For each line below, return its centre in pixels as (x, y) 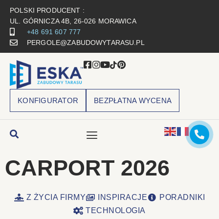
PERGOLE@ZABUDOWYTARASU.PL (86, 43)
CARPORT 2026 (87, 168)
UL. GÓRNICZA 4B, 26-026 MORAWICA (73, 21)
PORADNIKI (182, 197)
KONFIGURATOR (48, 100)
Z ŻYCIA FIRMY (56, 197)
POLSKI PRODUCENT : (47, 10)
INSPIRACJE (122, 197)
